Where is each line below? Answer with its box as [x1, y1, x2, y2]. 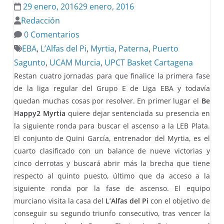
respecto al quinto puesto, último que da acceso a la [14, 171, 210, 180]
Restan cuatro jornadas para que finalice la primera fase [14, 71, 210, 80]
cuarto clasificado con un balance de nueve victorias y [14, 146, 210, 155]
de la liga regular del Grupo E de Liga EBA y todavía [14, 83, 210, 93]
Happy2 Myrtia [14, 108, 66, 118]
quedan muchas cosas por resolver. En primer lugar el [14, 96, 201, 105]
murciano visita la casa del [14, 196, 105, 205]
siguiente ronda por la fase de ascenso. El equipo [14, 183, 210, 193]
